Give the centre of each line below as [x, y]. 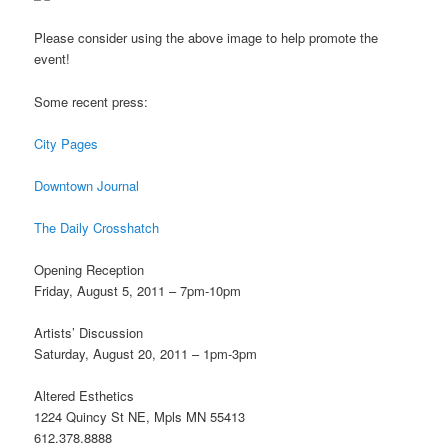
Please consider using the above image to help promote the [206, 38]
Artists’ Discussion [89, 333]
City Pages [66, 143]
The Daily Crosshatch [97, 227]
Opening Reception [89, 270]
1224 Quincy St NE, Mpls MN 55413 [140, 417]
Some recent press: [91, 101]
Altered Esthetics [84, 396]
